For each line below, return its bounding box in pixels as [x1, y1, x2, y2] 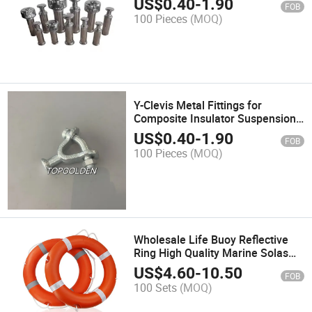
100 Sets [134, 279, 178, 295]
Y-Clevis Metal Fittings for [134, 97, 263, 114]
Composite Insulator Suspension [134, 111, 297, 127]
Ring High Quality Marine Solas [134, 245, 289, 261]
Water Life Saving [134, 258, 224, 274]
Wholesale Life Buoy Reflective [134, 232, 289, 248]
